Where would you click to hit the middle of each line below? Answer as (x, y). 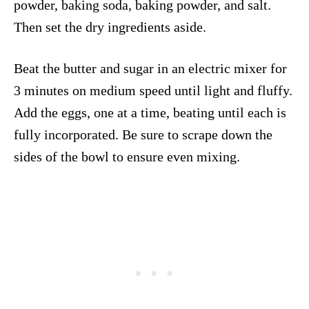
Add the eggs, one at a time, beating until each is (150, 112)
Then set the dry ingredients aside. (110, 27)
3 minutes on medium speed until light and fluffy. (153, 90)
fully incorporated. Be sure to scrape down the (143, 134)
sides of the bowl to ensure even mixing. (127, 156)
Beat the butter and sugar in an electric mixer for (150, 68)
